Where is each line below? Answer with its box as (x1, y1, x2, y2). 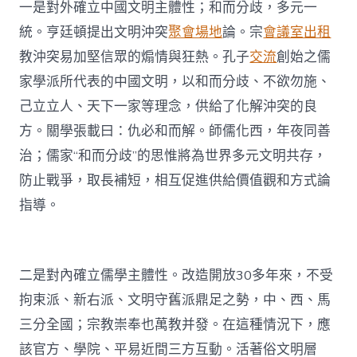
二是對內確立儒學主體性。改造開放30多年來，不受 (19, 266, 334, 285)
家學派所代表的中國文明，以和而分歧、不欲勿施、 (19, 73, 331, 92)
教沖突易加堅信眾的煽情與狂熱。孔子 (19, 48, 250, 67)
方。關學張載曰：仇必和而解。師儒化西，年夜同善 (19, 122, 331, 141)
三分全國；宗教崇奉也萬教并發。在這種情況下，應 (19, 316, 331, 335)
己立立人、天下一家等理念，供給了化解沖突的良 (19, 97, 318, 116)
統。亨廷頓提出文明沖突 (19, 23, 169, 42)
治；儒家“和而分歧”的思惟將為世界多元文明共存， (19, 147, 328, 166)
